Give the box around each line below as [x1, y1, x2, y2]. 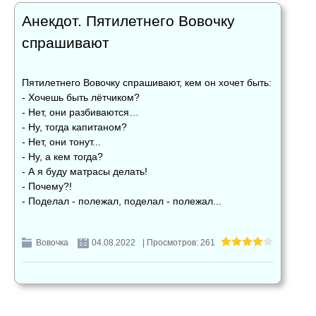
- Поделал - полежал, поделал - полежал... [22, 195, 221, 207]
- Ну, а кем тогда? [22, 151, 103, 163]
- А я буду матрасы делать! [22, 166, 147, 178]
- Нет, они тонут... [22, 136, 101, 148]
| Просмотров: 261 [142, 238, 215, 248]
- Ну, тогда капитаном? [22, 121, 127, 133]
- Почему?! [22, 181, 72, 193]
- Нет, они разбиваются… [22, 107, 139, 119]
